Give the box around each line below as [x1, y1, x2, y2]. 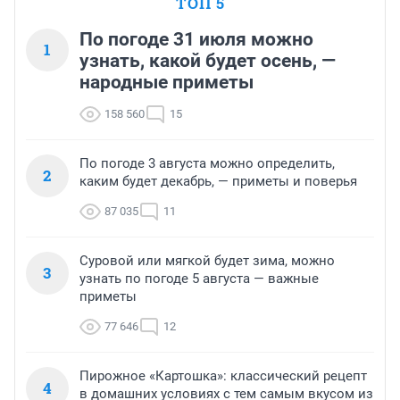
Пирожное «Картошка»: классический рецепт [79, 368, 367, 385]
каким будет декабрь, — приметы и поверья [79, 173, 357, 190]
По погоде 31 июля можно [79, 29, 313, 51]
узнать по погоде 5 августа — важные [79, 271, 319, 287]
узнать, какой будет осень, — [79, 50, 336, 72]
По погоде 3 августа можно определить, [79, 155, 335, 172]
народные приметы [79, 71, 254, 94]
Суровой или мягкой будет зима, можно [79, 253, 335, 270]
